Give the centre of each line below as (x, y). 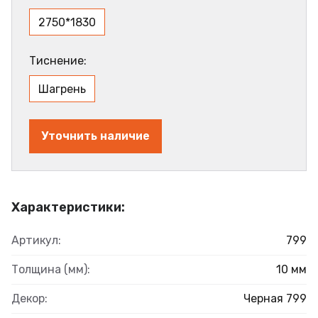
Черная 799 (275, 298)
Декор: (29, 298)
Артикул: (36, 240)
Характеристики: (68, 207)
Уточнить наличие (95, 136)
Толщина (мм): (51, 269)
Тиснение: (58, 60)
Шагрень (62, 89)
